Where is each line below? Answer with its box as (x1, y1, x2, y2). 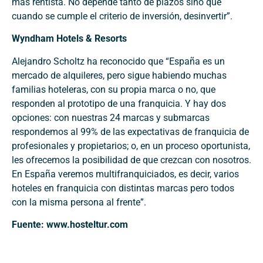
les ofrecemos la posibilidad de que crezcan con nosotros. (12, 154, 251, 166)
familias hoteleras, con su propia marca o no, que (12, 83, 215, 95)
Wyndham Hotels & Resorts (12, 33, 127, 45)
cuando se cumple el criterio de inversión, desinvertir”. (12, 10, 232, 22)
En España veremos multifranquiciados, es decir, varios (12, 168, 239, 180)
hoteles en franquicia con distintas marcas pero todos (12, 182, 234, 194)
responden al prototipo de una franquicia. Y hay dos (12, 97, 226, 109)
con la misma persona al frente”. (12, 196, 146, 208)
